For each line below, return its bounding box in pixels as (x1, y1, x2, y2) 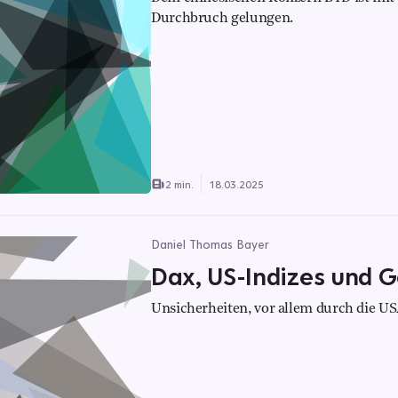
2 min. (165, 177, 194, 191)
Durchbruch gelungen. (151, 12, 293, 26)
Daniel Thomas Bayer (151, 236, 269, 252)
